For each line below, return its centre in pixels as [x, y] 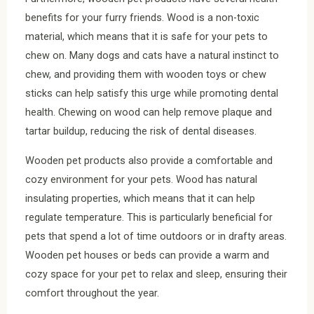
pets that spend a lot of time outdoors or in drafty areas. [156, 236]
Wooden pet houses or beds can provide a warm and [147, 255]
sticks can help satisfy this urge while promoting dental [152, 94]
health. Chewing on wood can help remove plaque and [149, 112]
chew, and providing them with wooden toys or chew [146, 75]
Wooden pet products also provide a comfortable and [149, 160]
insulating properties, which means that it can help [140, 198]
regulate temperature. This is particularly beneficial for [149, 217]
